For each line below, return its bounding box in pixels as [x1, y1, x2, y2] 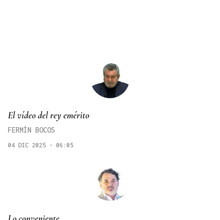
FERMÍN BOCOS [8, 126, 55, 135]
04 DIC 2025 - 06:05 [8, 141, 73, 149]
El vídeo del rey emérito [8, 110, 89, 121]
